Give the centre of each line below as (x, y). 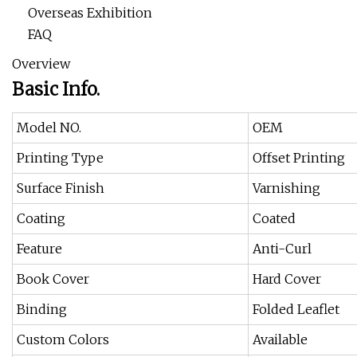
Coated (274, 219)
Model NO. (49, 128)
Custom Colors (63, 340)
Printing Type (60, 158)
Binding (42, 310)
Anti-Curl (282, 249)
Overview (41, 64)
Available (280, 340)
